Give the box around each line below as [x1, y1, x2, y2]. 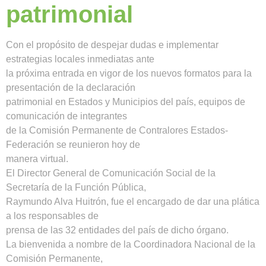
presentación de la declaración [6, 82, 135, 93]
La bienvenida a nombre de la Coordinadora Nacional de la [6, 239, 255, 249]
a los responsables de [6, 210, 99, 221]
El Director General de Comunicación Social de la [6, 167, 216, 178]
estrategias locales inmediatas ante [6, 53, 154, 64]
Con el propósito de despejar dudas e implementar [6, 39, 218, 50]
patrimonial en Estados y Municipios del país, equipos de [6, 96, 245, 107]
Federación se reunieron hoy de [6, 139, 140, 150]
